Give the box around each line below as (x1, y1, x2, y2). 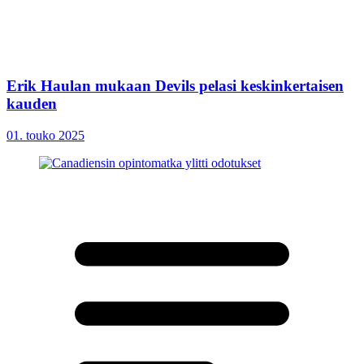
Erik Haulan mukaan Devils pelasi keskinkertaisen (6, 76, 344, 94)
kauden (6, 94, 57, 112)
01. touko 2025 (6, 128, 84, 142)
